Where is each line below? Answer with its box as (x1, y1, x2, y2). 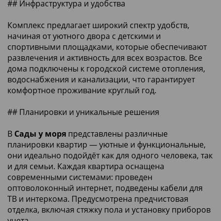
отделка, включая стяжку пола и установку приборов (7, 204, 211, 215)
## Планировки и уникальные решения (7, 106, 159, 117)
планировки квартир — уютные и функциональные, (7, 139, 206, 150)
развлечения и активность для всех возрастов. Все (7, 52, 202, 63)
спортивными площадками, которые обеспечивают (7, 41, 207, 52)
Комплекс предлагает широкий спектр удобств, (7, 19, 189, 31)
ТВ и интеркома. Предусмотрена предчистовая (7, 193, 188, 204)
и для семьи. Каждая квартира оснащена (7, 160, 164, 172)
